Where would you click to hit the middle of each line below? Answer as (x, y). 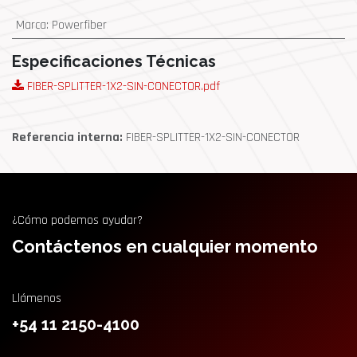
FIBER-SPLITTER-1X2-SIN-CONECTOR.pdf (122, 86)
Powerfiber (79, 25)
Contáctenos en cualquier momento (165, 246)
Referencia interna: (69, 137)
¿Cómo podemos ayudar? (77, 220)
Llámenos (37, 298)
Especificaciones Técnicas (114, 61)
